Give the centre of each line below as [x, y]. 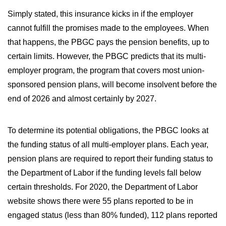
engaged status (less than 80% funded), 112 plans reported [112, 215]
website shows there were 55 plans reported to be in [100, 201]
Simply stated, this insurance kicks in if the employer [100, 14]
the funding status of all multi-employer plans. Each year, [108, 145]
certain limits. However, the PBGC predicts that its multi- [107, 56]
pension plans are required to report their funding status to [110, 159]
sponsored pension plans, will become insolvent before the [112, 84]
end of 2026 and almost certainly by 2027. [82, 99]
